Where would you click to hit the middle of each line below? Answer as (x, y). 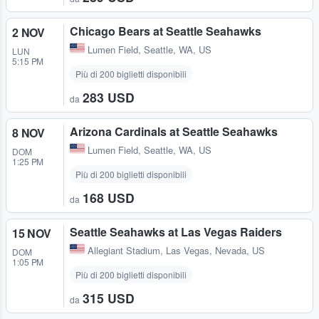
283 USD (109, 98)
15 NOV (32, 234)
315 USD (109, 298)
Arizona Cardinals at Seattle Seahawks (174, 132)
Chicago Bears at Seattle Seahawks (166, 31)
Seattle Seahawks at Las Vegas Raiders (176, 232)
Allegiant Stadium (124, 251)
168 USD (109, 198)
